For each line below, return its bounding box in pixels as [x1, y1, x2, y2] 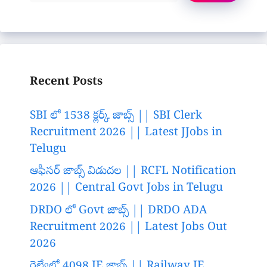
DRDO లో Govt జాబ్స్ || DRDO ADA [30, 203, 207, 219]
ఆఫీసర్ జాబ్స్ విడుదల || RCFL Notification [30, 164, 236, 180]
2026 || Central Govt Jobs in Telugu [30, 181, 223, 197]
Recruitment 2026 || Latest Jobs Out [30, 219, 227, 235]
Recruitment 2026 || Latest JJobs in [30, 125, 222, 141]
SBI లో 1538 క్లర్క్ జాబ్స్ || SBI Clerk [30, 108, 202, 124]
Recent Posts [30, 74, 103, 91]
